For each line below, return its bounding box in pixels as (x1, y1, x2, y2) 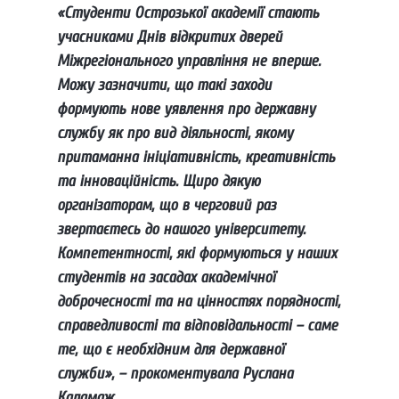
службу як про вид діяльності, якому (57, 124, 293, 143)
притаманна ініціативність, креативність (57, 148, 335, 167)
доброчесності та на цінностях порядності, (57, 292, 340, 312)
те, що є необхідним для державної (57, 340, 284, 360)
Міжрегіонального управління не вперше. (57, 52, 321, 71)
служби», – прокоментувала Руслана (57, 364, 293, 384)
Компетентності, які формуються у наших (57, 244, 337, 264)
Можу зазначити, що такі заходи (57, 76, 272, 95)
